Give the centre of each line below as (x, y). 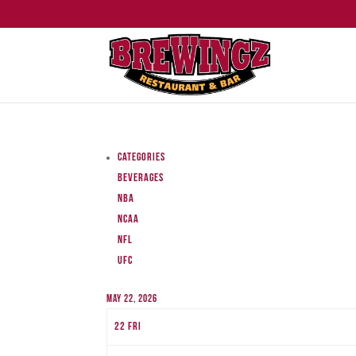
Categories (142, 158)
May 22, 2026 (132, 299)
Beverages (141, 178)
